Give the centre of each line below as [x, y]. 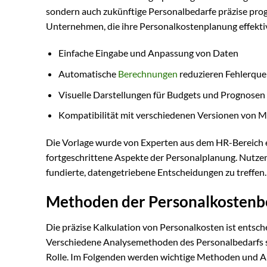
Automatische [88, 74]
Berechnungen [148, 74]
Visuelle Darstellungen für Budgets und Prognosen [162, 94]
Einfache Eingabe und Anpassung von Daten [148, 53]
